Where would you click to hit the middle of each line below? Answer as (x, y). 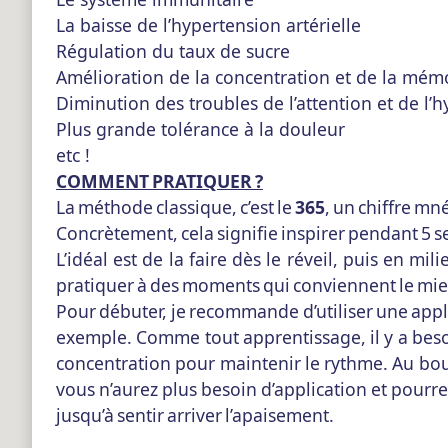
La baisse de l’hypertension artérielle (208, 25)
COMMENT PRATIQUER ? (159, 181)
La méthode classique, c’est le (175, 207)
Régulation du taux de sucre (173, 51)
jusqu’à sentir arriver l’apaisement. (195, 415)
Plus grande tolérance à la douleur (200, 129)
